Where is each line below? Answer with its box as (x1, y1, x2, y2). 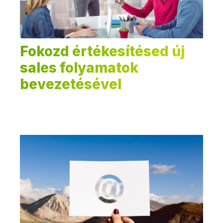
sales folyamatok (20, 59, 138, 77)
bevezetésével (20, 76, 121, 93)
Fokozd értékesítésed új (20, 43, 185, 60)
